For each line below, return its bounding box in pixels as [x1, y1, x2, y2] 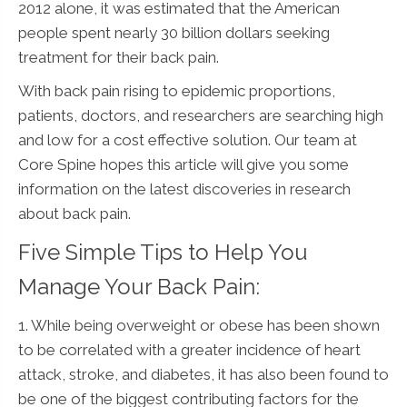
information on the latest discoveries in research [18, 179, 351, 198]
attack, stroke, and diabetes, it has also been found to [18, 364, 389, 383]
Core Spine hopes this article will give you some [18, 154, 349, 174]
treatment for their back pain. [18, 47, 219, 66]
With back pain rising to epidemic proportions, [18, 81, 335, 100]
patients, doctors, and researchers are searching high [18, 105, 383, 124]
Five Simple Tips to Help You [18, 238, 308, 265]
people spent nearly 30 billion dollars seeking [18, 23, 330, 42]
